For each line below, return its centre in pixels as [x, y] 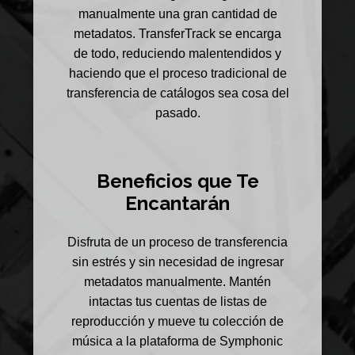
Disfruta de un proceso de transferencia [177, 242]
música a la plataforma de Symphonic [177, 342]
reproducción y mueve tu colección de [177, 322]
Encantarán [177, 203]
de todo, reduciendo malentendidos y [177, 53]
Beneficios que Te [177, 181]
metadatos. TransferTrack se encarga [177, 33]
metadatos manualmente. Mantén [177, 282]
